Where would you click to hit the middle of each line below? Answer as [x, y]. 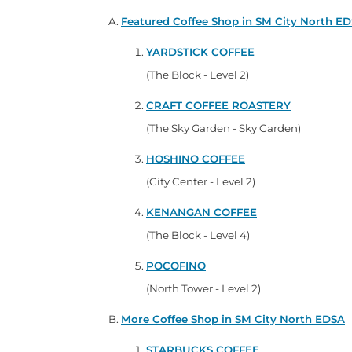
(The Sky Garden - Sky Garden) [224, 128]
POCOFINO [176, 265]
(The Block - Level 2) [198, 74]
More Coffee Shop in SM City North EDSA [233, 319]
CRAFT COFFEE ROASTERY [218, 105]
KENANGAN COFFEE [202, 212]
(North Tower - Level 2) [203, 288]
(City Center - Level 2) [201, 181]
